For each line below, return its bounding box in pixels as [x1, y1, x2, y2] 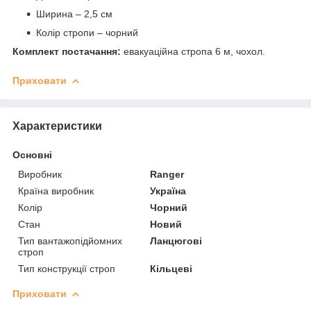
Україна [150, 185, 187, 196]
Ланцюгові [150, 235, 203, 246]
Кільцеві [150, 262, 193, 274]
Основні [12, 149, 52, 160]
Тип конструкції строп [18, 262, 115, 274]
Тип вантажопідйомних [18, 235, 122, 246]
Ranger [150, 168, 185, 180]
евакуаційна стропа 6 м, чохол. [121, 45, 265, 57]
